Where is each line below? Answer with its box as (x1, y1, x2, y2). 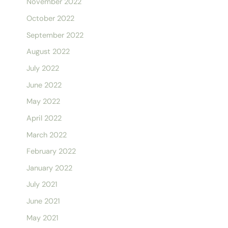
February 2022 (26, 147, 76, 157)
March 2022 (26, 130, 67, 140)
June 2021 (26, 196, 60, 207)
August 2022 (26, 47, 70, 57)
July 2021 (26, 180, 58, 190)
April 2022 (26, 113, 62, 123)
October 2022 (26, 14, 74, 24)
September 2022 (26, 30, 83, 40)
